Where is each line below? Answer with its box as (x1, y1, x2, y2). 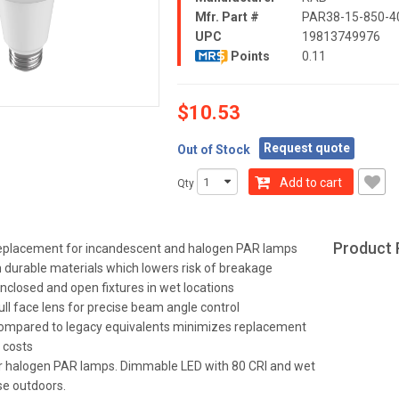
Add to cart (280, 175, 343, 190)
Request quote (264, 141, 351, 155)
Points (227, 49, 270, 63)
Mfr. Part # (195, 10, 260, 24)
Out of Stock (177, 142, 251, 157)
